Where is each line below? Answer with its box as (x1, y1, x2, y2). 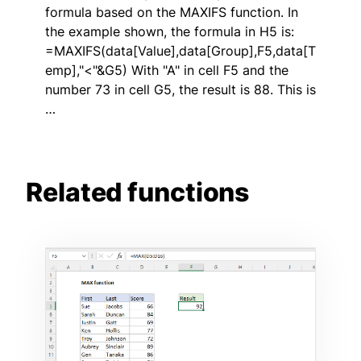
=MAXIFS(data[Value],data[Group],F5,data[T (45, 42, 316, 59)
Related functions (26, 176, 250, 208)
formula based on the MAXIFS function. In (45, 3, 298, 20)
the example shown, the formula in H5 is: (45, 23, 294, 39)
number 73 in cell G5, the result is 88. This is (45, 81, 316, 98)
